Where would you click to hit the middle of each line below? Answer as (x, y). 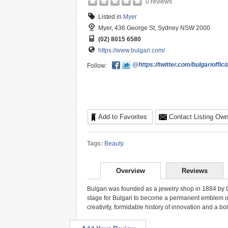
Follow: (97, 66)
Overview (131, 171)
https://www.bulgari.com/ (132, 50)
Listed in (111, 17)
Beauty (114, 144)
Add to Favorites (123, 117)
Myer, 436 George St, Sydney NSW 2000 (154, 28)
